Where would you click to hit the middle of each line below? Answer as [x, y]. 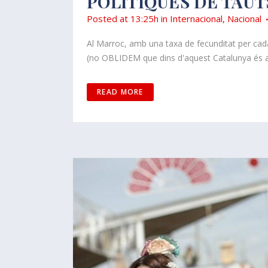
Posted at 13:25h [123, 18]
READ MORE [120, 92]
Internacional [196, 18]
